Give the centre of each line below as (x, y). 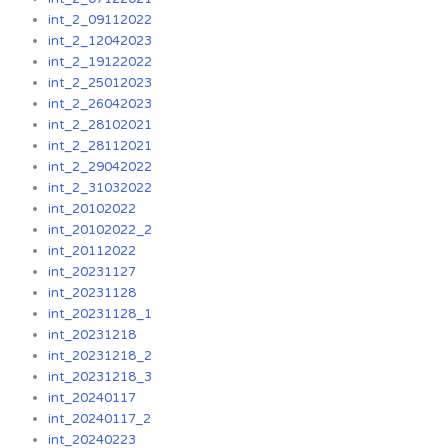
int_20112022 (92, 251)
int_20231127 (92, 272)
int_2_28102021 (100, 125)
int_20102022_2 (100, 230)
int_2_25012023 (100, 83)
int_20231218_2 (100, 356)
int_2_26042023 (100, 104)
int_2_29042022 (100, 167)
